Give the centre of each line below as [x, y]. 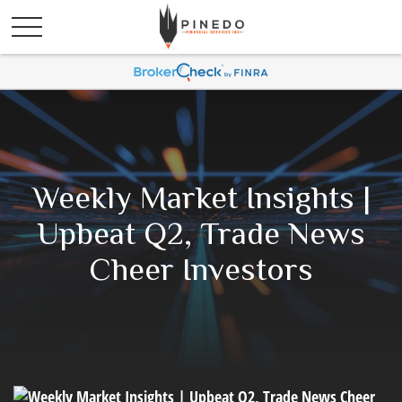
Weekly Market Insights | [201, 197]
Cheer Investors [201, 269]
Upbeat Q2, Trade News [201, 233]
